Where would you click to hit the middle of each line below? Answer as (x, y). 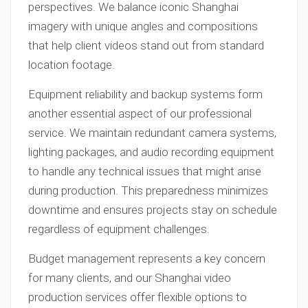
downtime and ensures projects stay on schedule (153, 210)
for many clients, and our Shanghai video (130, 278)
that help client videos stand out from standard (146, 45)
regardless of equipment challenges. (119, 229)
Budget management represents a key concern (147, 258)
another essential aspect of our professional (140, 113)
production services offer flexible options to (137, 297)
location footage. (71, 65)
